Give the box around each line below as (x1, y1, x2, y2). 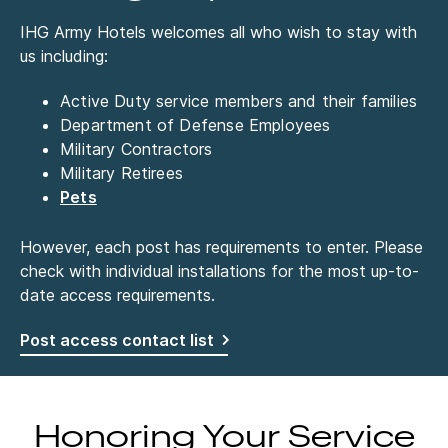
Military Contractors (60, 138, 213, 159)
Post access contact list (20, 329, 214, 350)
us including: (20, 45, 108, 66)
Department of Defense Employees (60, 114, 331, 135)
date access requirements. (20, 284, 215, 305)
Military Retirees (60, 162, 183, 183)
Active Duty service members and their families (60, 90, 418, 111)
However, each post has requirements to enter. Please (20, 236, 423, 257)
